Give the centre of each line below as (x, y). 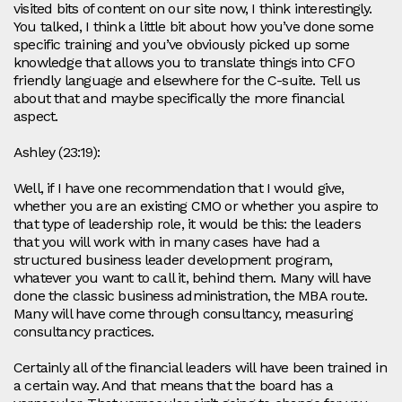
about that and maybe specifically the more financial (179, 99)
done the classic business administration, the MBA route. (191, 296)
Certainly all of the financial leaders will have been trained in (200, 368)
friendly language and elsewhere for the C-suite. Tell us (187, 81)
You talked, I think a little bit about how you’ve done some (193, 27)
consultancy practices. (84, 332)
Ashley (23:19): (57, 153)
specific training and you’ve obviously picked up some (182, 45)
